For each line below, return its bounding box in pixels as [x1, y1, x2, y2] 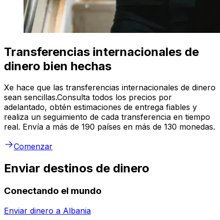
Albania [63, 205, 91, 216]
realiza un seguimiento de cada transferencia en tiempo [4, 112, 210, 122]
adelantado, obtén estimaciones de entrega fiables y [4, 102, 197, 112]
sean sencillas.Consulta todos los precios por [4, 92, 172, 103]
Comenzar [14, 141, 53, 152]
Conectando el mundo [4, 185, 102, 197]
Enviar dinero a [4, 205, 63, 216]
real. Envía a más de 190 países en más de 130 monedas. [4, 122, 215, 132]
